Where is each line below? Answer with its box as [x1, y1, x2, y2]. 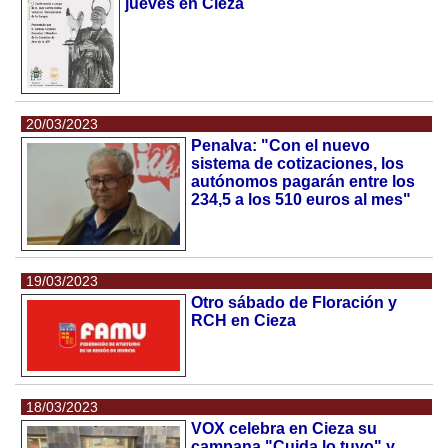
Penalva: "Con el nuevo [191, 137, 371, 155]
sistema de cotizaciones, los [191, 155, 405, 173]
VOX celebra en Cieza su [191, 420, 378, 438]
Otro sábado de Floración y [191, 294, 398, 312]
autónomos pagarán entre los [191, 173, 416, 191]
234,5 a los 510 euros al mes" [191, 191, 412, 209]
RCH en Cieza [191, 312, 297, 330]
